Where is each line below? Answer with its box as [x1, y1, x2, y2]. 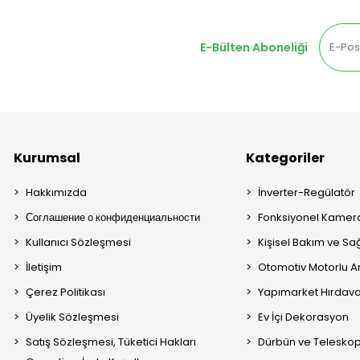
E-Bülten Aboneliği [199, 39, 308, 55]
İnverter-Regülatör [258, 185, 356, 201]
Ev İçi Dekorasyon [258, 309, 350, 325]
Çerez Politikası [26, 284, 106, 301]
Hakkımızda [26, 185, 88, 201]
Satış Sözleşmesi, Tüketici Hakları [26, 334, 197, 350]
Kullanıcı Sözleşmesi [26, 235, 132, 251]
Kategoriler [246, 149, 325, 168]
